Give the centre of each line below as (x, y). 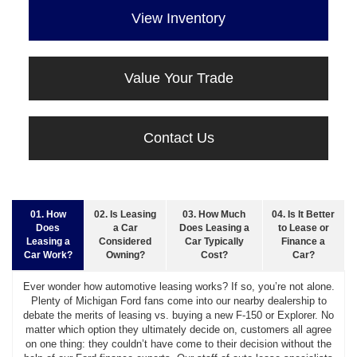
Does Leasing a (214, 228)
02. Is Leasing (126, 215)
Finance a (304, 242)
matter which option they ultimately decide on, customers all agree (178, 330)
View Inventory (178, 19)
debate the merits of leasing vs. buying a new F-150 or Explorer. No (178, 316)
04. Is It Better (304, 215)
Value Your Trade (178, 78)
